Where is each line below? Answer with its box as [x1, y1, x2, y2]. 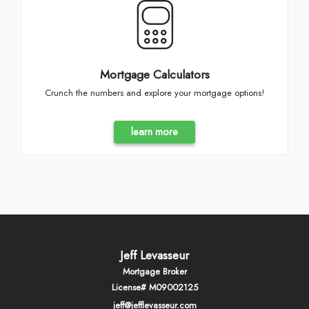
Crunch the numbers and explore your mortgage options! [51, 86, 264, 100]
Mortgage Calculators [99, 66, 210, 84]
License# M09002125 [111, 280, 198, 294]
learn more [131, 123, 178, 139]
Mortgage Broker [122, 264, 187, 278]
